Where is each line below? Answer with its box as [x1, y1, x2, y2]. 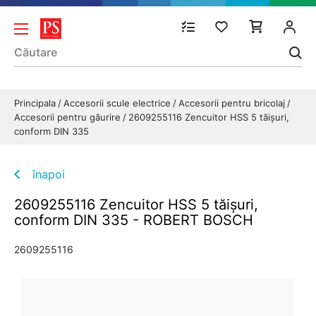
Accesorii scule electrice [63, 97, 174, 109]
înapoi [32, 167, 65, 181]
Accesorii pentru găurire [14, 111, 123, 123]
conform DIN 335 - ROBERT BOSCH [14, 212, 253, 229]
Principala [14, 97, 59, 109]
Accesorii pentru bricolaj [178, 97, 288, 109]
